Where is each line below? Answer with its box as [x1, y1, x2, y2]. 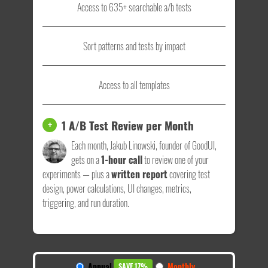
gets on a [71, 152, 101, 167]
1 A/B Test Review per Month [62, 116, 194, 133]
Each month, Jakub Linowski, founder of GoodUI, [71, 138, 217, 153]
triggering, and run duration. [42, 195, 129, 210]
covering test [167, 166, 210, 181]
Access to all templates [98, 77, 170, 92]
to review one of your [142, 152, 209, 167]
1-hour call [101, 152, 142, 167]
